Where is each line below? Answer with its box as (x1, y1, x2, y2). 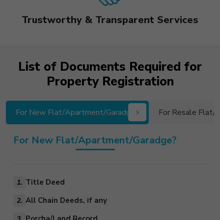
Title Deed (26, 177, 65, 188)
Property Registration (46, 73, 174, 90)
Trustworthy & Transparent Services (22, 13, 198, 27)
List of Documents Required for (18, 58, 202, 75)
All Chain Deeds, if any (26, 195, 107, 206)
